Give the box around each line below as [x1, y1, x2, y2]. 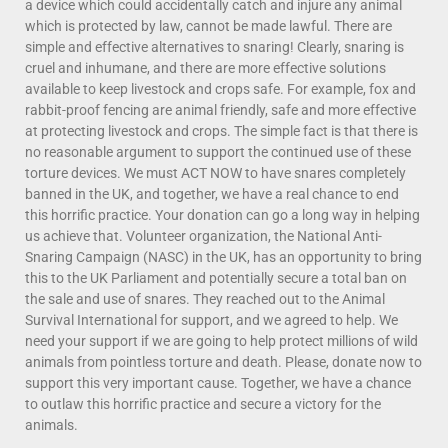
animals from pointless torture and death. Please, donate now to [25, 353, 422, 370]
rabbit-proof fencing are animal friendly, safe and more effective [25, 101, 416, 118]
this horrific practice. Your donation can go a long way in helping [25, 206, 420, 223]
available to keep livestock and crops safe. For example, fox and [25, 80, 416, 97]
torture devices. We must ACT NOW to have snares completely [25, 164, 406, 181]
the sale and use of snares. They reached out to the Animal [25, 290, 385, 307]
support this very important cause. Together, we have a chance [25, 374, 411, 391]
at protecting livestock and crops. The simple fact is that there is [25, 122, 418, 139]
